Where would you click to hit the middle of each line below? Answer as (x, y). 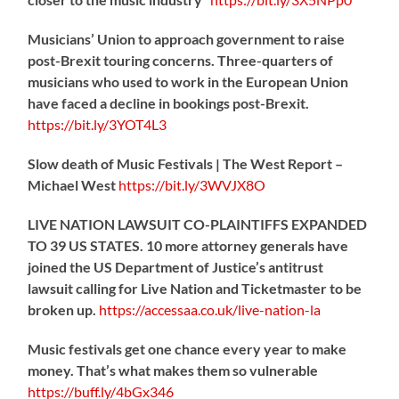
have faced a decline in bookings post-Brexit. (169, 102)
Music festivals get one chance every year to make (187, 348)
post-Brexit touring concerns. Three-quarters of (181, 60)
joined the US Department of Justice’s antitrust (176, 266)
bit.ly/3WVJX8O (216, 184)
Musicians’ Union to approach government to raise (187, 38)
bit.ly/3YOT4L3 (121, 124)
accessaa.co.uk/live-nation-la (233, 309)
